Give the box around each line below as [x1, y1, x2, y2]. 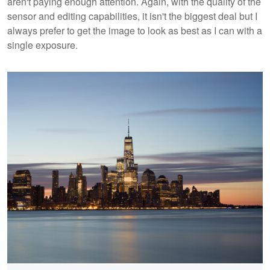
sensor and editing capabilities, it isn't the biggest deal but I [7, 9, 257, 24]
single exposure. [7, 38, 78, 52]
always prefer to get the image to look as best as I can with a [7, 24, 262, 38]
